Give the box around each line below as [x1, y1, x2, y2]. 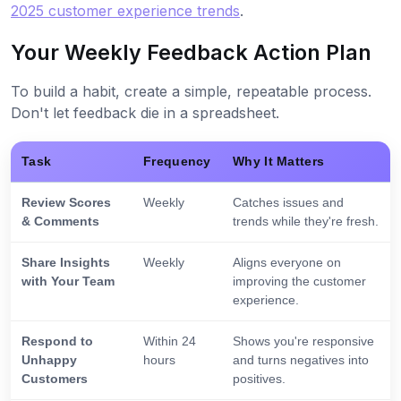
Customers [21, 371, 88, 387]
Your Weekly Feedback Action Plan [11, 39, 371, 66]
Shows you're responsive [233, 334, 374, 349]
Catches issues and [233, 195, 344, 210]
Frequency [143, 154, 211, 169]
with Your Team [21, 274, 115, 289]
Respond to [21, 334, 93, 349]
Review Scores [21, 195, 111, 210]
